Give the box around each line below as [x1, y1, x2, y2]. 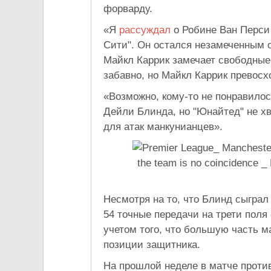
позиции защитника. [103, 239, 200, 250]
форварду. [103, 3, 152, 15]
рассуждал [119, 24, 174, 36]
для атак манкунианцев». [103, 121, 223, 132]
